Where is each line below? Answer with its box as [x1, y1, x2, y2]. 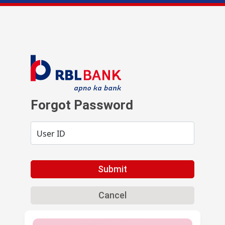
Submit [98, 164, 127, 175]
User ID [37, 128, 65, 140]
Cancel [98, 190, 127, 201]
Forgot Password [31, 97, 133, 113]
